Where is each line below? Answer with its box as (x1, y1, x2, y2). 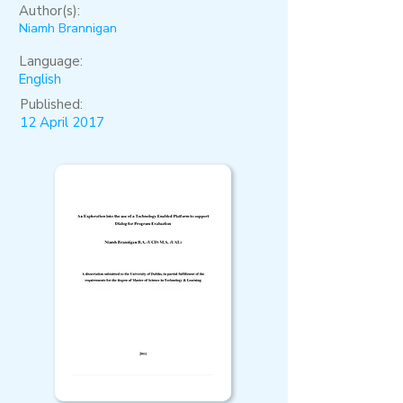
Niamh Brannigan (19, 20, 117, 37)
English (18, 70, 61, 88)
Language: (19, 52, 83, 70)
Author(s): (19, 2, 80, 20)
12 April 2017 (20, 113, 104, 131)
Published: (20, 95, 83, 113)
